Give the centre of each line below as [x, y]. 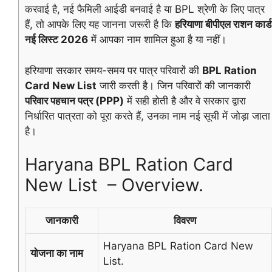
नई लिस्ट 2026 [56, 39]
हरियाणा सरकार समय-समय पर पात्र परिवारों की [114, 70]
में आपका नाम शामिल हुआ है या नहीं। [157, 39]
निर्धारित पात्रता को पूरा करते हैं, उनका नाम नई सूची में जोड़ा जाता [148, 116]
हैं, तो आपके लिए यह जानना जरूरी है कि [100, 24]
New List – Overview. [114, 185]
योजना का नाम [57, 253]
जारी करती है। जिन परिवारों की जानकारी [174, 85]
